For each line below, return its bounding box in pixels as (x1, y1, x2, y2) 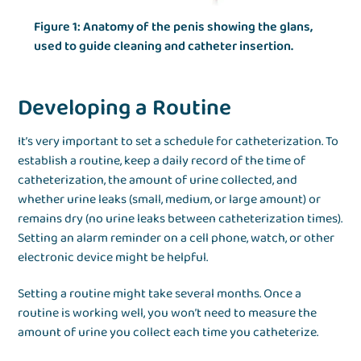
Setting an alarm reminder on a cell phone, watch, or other (18, 228, 335, 249)
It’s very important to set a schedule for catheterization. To (18, 131, 339, 152)
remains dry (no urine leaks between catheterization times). (18, 209, 343, 230)
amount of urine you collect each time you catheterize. (18, 322, 319, 343)
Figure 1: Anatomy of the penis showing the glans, (34, 17, 313, 38)
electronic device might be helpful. (18, 247, 209, 268)
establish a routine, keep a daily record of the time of (18, 151, 306, 172)
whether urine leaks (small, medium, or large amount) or (18, 189, 322, 210)
